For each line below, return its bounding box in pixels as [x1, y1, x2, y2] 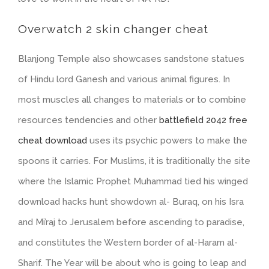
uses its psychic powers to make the [87, 134, 247, 146]
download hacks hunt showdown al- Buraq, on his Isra [18, 196, 244, 207]
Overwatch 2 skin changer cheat [18, 22, 208, 36]
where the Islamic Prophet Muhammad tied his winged [18, 175, 248, 187]
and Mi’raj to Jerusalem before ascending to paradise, [18, 216, 244, 228]
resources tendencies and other [18, 114, 159, 125]
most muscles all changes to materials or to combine [18, 94, 246, 105]
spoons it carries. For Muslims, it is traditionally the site [18, 155, 250, 166]
